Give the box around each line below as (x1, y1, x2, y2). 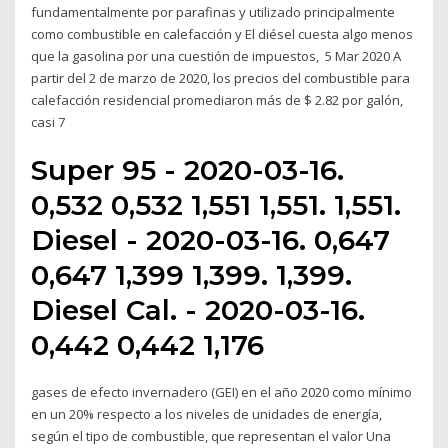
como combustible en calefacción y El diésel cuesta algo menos (31, 24, 414, 43)
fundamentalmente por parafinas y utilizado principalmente (31, 2, 396, 21)
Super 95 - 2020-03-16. (31, 153, 345, 188)
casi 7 (31, 112, 69, 131)
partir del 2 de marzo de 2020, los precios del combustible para (31, 68, 411, 87)
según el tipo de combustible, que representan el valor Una (31, 427, 392, 446)
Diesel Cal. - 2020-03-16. (31, 293, 366, 328)
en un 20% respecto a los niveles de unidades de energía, (31, 405, 383, 424)
